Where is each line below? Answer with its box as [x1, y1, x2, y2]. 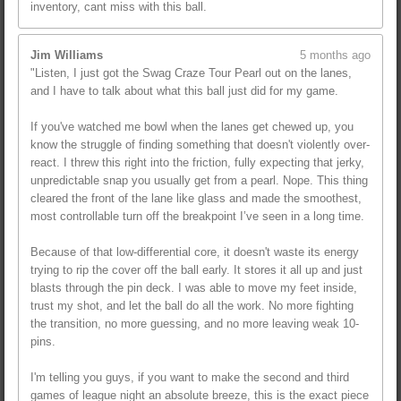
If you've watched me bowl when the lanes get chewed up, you [30, 120, 354, 134]
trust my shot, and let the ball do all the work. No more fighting [30, 299, 354, 313]
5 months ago [300, 48, 371, 63]
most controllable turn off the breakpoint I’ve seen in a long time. [30, 209, 364, 224]
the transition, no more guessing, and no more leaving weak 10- [30, 317, 359, 331]
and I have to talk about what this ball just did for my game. [30, 84, 338, 98]
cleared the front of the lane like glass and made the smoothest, [30, 192, 362, 206]
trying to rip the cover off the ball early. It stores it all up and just [30, 263, 363, 277]
